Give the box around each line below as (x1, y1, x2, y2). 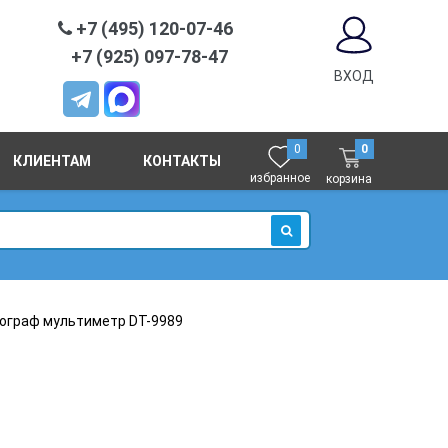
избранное (250, 171, 311, 185)
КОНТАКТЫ (142, 153, 221, 169)
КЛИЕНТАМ (13, 153, 92, 169)
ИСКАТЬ (276, 247, 326, 261)
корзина (326, 171, 373, 186)
